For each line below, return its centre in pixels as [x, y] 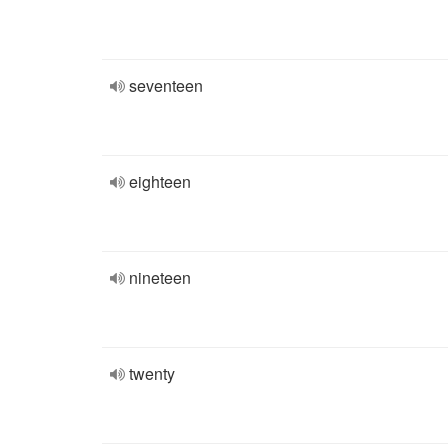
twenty [152, 373]
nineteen [160, 277]
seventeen [166, 85]
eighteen [160, 181]
